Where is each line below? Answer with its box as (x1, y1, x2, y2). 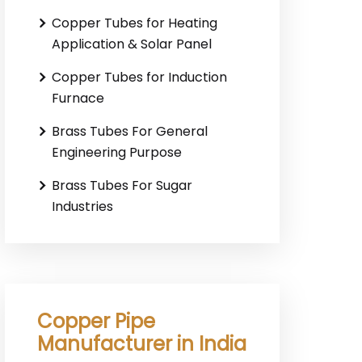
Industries (52, 197, 113, 216)
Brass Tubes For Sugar (52, 176, 192, 195)
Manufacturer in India (37, 330, 246, 357)
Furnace (52, 89, 104, 107)
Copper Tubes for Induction (52, 68, 227, 86)
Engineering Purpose (52, 143, 182, 162)
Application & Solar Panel (52, 35, 212, 53)
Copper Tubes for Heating (52, 14, 217, 32)
